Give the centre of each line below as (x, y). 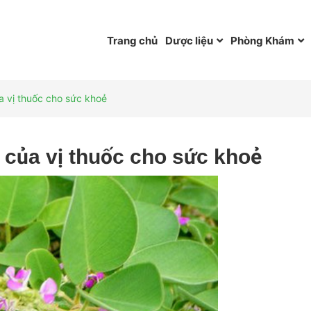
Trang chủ (132, 41)
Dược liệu (189, 41)
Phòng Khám (262, 41)
